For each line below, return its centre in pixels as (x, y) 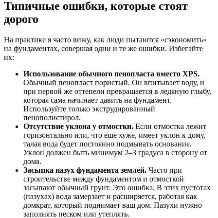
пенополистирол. (52, 118)
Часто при (164, 170)
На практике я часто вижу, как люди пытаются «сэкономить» (105, 40)
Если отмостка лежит (170, 127)
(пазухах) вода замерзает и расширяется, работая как (110, 197)
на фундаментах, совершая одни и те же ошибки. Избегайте (103, 49)
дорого (21, 19)
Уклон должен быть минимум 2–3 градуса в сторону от (115, 153)
